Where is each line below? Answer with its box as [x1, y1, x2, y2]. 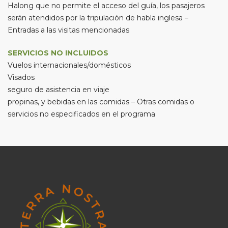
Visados [8, 73, 35, 82]
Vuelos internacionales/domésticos [8, 61, 131, 70]
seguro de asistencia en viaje [8, 85, 109, 94]
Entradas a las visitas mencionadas [8, 25, 129, 35]
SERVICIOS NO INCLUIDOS [8, 48, 108, 58]
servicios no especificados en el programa [8, 109, 155, 119]
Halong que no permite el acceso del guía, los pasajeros [8, 1, 205, 10]
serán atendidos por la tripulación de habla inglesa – [8, 13, 188, 22]
